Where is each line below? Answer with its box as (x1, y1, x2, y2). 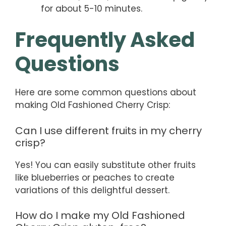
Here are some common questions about (15, 86, 196, 99)
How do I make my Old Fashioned (15, 208, 185, 223)
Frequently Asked (15, 26, 195, 54)
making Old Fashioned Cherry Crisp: (15, 99, 170, 111)
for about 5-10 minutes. (41, 2, 142, 15)
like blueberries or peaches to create (15, 171, 175, 184)
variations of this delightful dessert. (15, 184, 169, 196)
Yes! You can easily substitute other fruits (15, 158, 196, 171)
